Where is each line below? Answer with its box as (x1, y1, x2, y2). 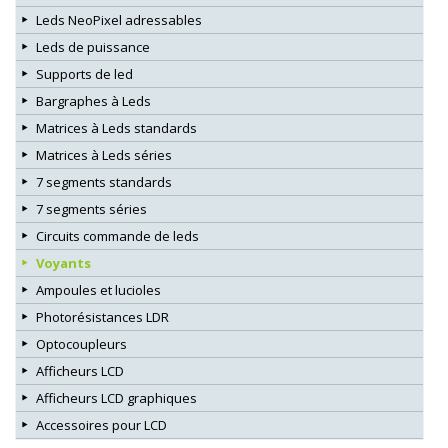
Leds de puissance (36, 37, 150, 56)
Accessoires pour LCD (36, 415, 167, 434)
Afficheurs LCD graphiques (36, 388, 197, 407)
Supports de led (36, 64, 133, 83)
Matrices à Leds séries (36, 145, 172, 164)
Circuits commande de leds (36, 226, 199, 245)
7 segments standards (36, 172, 172, 191)
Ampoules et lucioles (36, 280, 161, 299)
